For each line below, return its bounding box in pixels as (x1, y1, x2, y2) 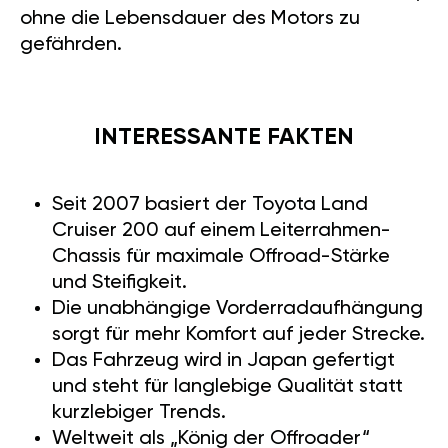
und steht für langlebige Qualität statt (52, 377, 403, 398)
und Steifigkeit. (52, 273, 187, 294)
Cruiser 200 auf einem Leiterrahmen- (52, 221, 391, 242)
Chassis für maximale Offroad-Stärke (52, 247, 390, 268)
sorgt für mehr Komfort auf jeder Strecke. (52, 325, 425, 346)
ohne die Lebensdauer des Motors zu (20, 9, 360, 30)
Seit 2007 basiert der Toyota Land (52, 195, 368, 216)
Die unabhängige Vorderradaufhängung (52, 299, 423, 320)
